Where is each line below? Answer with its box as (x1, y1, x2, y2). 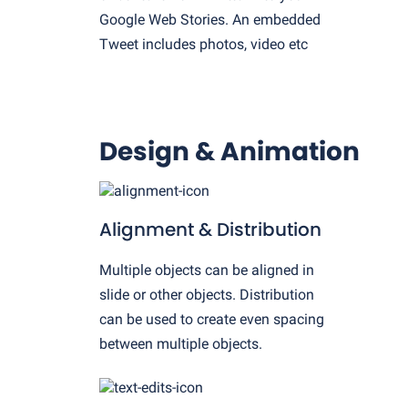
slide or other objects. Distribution (99, 286, 314, 304)
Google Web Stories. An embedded (99, 10, 321, 28)
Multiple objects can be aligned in (99, 261, 314, 280)
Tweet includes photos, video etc (99, 35, 308, 53)
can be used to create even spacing (99, 311, 324, 329)
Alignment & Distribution (99, 216, 321, 242)
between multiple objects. (99, 335, 262, 353)
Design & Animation (99, 133, 360, 169)
